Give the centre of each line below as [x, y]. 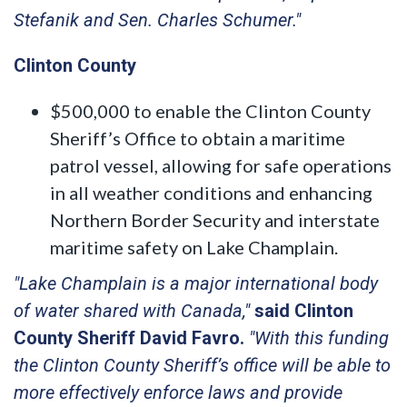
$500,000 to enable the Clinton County [210, 110]
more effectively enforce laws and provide [178, 392]
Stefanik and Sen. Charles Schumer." [157, 20]
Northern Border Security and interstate [215, 219]
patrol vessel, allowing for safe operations [221, 165]
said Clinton [304, 310]
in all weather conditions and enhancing [211, 192]
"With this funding [317, 338]
